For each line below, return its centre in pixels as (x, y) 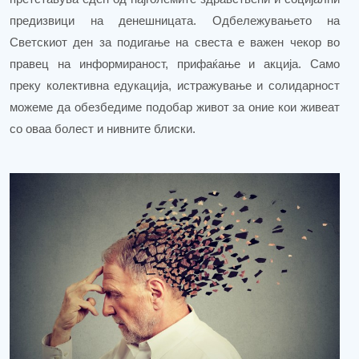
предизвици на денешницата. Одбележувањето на (175, 20)
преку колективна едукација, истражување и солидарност (175, 85)
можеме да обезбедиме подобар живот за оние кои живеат (175, 107)
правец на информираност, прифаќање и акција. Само (175, 64)
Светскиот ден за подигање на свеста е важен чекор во (175, 42)
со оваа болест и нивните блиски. (103, 129)
